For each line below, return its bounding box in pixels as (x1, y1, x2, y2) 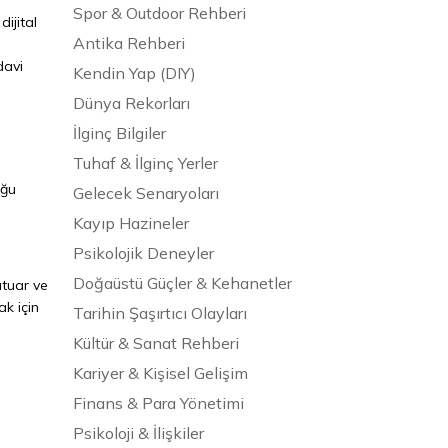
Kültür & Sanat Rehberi (73, 332, 239, 353)
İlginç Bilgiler (73, 122, 166, 143)
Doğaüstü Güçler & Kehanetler (73, 272, 292, 293)
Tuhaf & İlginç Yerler (73, 152, 218, 173)
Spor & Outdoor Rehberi (73, 2, 246, 23)
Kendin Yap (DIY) (73, 62, 196, 83)
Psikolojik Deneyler (73, 242, 214, 263)
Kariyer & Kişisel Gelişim (73, 362, 248, 383)
